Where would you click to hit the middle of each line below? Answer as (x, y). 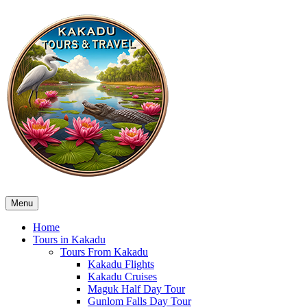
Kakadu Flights (121, 264)
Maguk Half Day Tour (136, 288)
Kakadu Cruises (122, 276)
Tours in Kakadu (69, 239)
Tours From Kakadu (104, 251)
